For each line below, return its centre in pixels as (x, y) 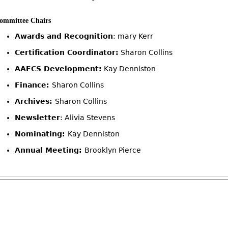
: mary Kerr (133, 36)
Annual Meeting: (49, 150)
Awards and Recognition (64, 36)
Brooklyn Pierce (112, 150)
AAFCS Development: (58, 69)
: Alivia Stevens (87, 118)
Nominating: (41, 134)
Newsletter (37, 118)
